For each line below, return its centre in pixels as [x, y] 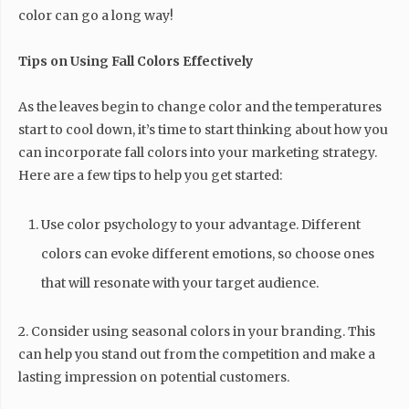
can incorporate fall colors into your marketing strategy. [198, 152]
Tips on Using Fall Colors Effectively [136, 61]
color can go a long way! [96, 16]
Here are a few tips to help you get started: [150, 175]
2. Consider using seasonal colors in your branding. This [197, 331]
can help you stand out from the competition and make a [197, 354]
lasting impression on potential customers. [154, 377]
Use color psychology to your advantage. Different [201, 225]
